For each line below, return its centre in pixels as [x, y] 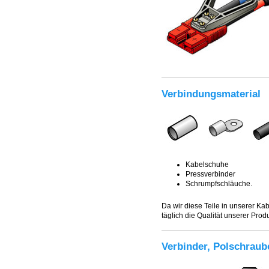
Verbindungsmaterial [211, 94]
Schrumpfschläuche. [219, 183]
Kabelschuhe [207, 164]
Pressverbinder [210, 174]
